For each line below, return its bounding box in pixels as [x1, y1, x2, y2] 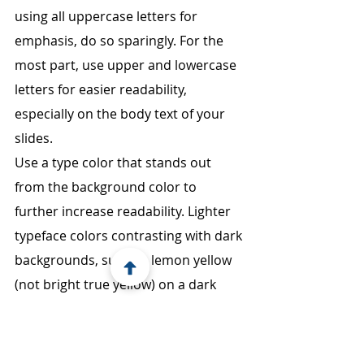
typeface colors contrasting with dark [15, 227, 245, 245]
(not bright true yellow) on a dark [15, 275, 219, 293]
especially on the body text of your [15, 105, 228, 123]
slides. [15, 129, 53, 147]
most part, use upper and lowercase [15, 56, 240, 74]
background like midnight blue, [15, 300, 207, 318]
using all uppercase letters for [15, 7, 201, 25]
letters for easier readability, [15, 80, 190, 98]
